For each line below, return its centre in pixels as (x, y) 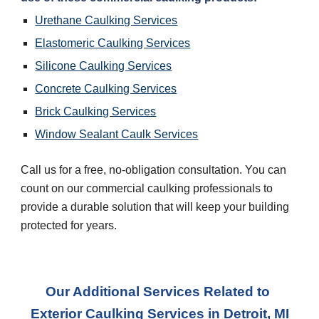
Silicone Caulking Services (104, 66)
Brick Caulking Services (96, 111)
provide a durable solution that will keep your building (155, 207)
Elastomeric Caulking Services (113, 43)
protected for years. (69, 225)
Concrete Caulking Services (106, 89)
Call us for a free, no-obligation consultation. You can (154, 170)
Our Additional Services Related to (158, 292)
